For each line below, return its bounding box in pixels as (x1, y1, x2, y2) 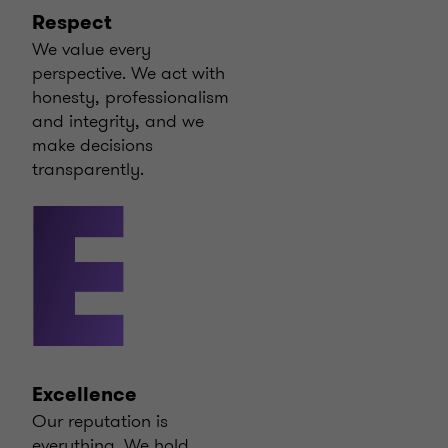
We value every (32, 36, 151, 62)
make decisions (32, 132, 153, 158)
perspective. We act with (32, 60, 225, 86)
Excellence (32, 381, 137, 408)
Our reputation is (32, 408, 168, 434)
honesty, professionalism (32, 84, 229, 110)
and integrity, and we (32, 108, 204, 134)
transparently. (32, 156, 144, 182)
